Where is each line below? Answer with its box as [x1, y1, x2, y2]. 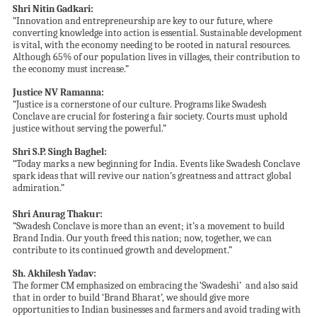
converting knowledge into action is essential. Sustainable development [12, 27, 302, 40]
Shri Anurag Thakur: [12, 208, 103, 221]
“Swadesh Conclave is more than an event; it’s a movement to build [12, 220, 284, 233]
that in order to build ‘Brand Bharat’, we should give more [12, 292, 249, 304]
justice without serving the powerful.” [12, 122, 166, 135]
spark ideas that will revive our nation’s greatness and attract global [12, 170, 292, 183]
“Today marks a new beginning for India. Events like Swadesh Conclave [12, 158, 300, 171]
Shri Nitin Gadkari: [12, 3, 93, 16]
